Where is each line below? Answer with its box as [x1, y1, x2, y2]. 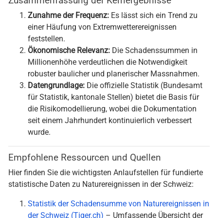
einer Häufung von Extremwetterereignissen [28, 24, 177, 33]
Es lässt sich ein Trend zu [109, 12, 198, 21]
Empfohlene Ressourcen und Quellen [8, 153, 161, 165]
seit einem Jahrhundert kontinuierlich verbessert [28, 117, 192, 127]
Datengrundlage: [28, 82, 85, 91]
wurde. [28, 129, 51, 138]
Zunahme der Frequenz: [28, 12, 109, 21]
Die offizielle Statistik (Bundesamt [85, 82, 202, 91]
